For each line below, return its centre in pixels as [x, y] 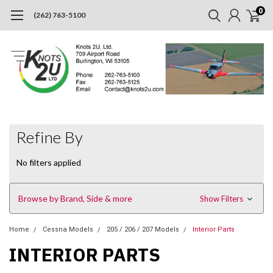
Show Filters [222, 198]
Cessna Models [68, 229]
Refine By [50, 137]
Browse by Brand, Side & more [75, 198]
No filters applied [49, 162]
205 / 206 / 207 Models [143, 229]
